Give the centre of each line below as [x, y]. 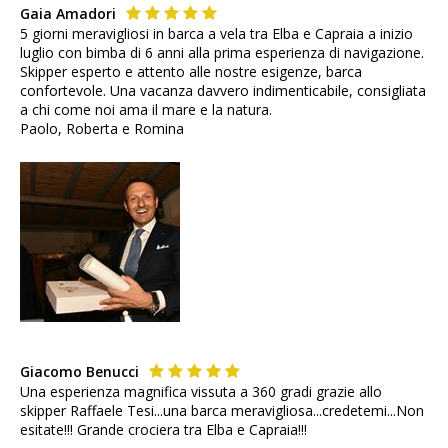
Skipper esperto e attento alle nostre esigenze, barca [191, 72]
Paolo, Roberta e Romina [102, 129]
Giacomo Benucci [81, 372]
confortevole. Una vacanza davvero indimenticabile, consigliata [223, 91]
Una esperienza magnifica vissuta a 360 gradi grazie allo [201, 392]
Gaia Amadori [70, 14]
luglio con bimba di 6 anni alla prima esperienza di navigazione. [222, 53]
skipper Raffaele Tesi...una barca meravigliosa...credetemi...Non [222, 411]
